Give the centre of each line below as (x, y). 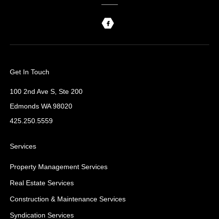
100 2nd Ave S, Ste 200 (46, 92)
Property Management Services (59, 167)
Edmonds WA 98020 (41, 106)
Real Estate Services (42, 183)
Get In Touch (30, 72)
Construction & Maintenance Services (68, 199)
